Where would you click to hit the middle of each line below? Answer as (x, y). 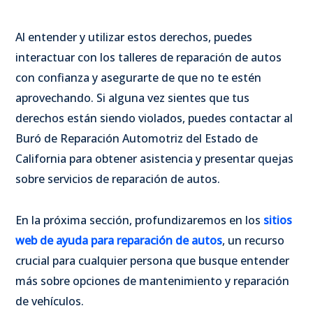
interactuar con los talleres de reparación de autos (148, 57)
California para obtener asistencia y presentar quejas (154, 158)
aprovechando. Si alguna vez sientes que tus (132, 97)
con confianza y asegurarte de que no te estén (138, 77)
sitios (278, 220)
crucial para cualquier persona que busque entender (152, 260)
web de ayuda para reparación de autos (119, 240)
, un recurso (253, 240)
